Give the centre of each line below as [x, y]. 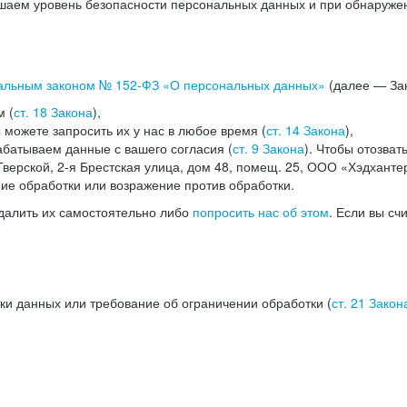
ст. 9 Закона [268, 148]
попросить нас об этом [261, 212]
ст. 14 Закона [306, 130]
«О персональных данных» [242, 84]
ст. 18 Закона [53, 112]
